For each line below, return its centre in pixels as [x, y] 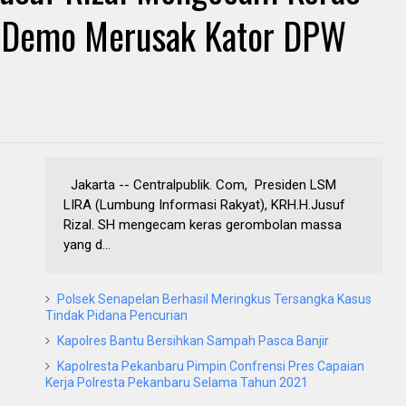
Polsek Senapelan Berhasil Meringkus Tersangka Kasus [214, 300]
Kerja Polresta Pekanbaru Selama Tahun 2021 [177, 383]
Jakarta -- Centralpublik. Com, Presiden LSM [200, 185]
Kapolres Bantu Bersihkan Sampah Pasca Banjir [193, 341]
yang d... [87, 245]
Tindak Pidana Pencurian [116, 316]
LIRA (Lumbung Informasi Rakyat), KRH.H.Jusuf [204, 205]
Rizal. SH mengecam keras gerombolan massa [203, 225]
